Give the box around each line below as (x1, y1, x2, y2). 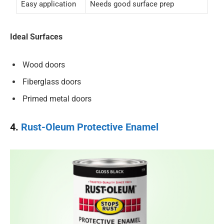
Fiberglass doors (22, 76, 81, 86)
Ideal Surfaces (10, 32, 62, 42)
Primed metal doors (22, 93, 91, 103)
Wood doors (22, 59, 65, 69)
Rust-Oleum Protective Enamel (21, 121, 158, 133)
